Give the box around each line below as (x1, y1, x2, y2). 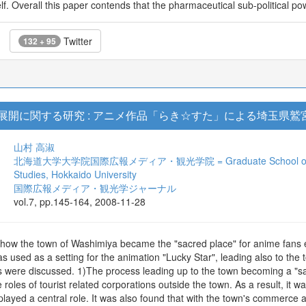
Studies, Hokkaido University (14, 167, 137, 181)
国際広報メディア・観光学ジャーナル (14, 181, 176, 195)
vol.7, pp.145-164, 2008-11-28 (14, 195, 145, 208)
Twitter (61, 34, 92, 48)
